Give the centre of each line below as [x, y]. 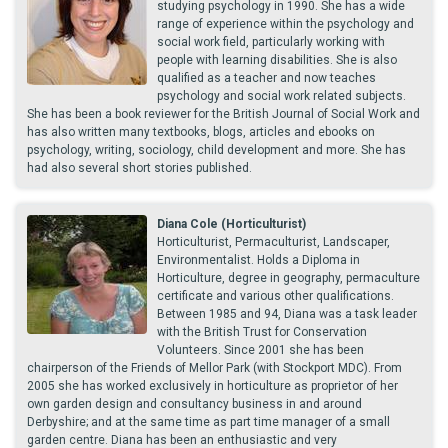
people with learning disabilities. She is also [277, 60]
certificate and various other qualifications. [275, 296]
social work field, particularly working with [271, 42]
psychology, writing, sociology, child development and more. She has [216, 150]
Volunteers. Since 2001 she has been [260, 350]
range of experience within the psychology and [285, 24]
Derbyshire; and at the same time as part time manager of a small [208, 422]
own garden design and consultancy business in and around [194, 404]
